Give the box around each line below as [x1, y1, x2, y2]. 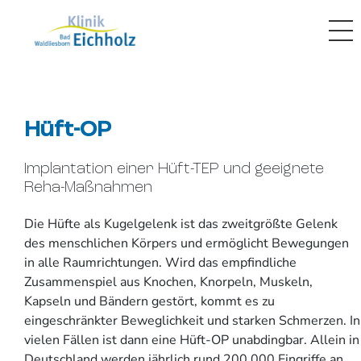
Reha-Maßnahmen [24, 180, 152, 197]
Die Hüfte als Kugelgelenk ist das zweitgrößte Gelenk [24, 214, 338, 233]
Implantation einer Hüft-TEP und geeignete [24, 162, 324, 178]
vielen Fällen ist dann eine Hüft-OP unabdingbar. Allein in [24, 330, 359, 349]
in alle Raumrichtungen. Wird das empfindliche [24, 253, 297, 272]
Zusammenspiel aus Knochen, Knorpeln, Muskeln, [24, 272, 313, 291]
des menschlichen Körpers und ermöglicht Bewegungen [24, 234, 349, 252]
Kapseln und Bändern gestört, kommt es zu [24, 292, 275, 310]
